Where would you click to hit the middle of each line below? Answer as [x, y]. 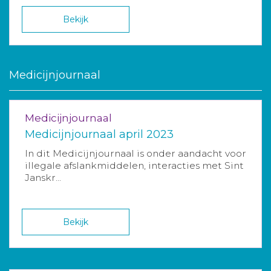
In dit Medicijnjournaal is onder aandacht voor [135, 153]
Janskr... [43, 178]
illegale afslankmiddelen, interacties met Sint [134, 165]
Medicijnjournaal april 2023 [99, 134]
